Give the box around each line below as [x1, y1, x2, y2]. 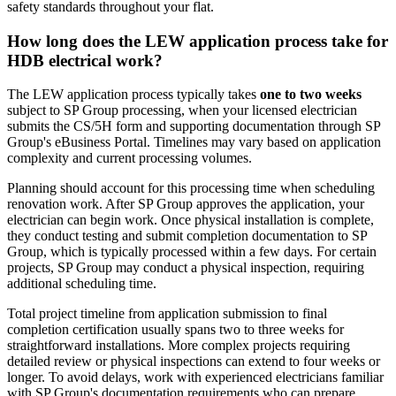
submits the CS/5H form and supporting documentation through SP [7, 118, 380, 134]
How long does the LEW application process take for [7, 31, 388, 50]
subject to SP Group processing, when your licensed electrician [7, 103, 357, 118]
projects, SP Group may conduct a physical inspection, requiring [7, 260, 364, 276]
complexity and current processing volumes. [7, 150, 252, 166]
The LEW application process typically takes [7, 87, 260, 103]
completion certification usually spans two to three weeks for [7, 322, 344, 338]
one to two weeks [260, 87, 362, 103]
